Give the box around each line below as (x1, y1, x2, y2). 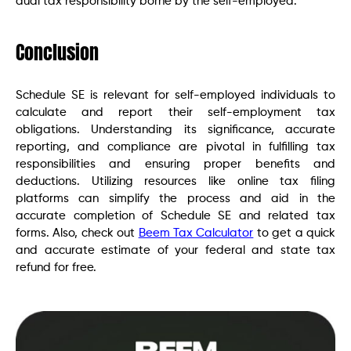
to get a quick (253, 226, 336, 239)
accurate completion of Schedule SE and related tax (16, 209, 335, 222)
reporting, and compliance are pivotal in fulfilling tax (16, 140, 335, 153)
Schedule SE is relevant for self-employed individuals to (16, 89, 335, 101)
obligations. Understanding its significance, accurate (16, 123, 335, 136)
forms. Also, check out (16, 226, 139, 239)
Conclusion (16, 38, 99, 67)
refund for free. (16, 261, 96, 273)
